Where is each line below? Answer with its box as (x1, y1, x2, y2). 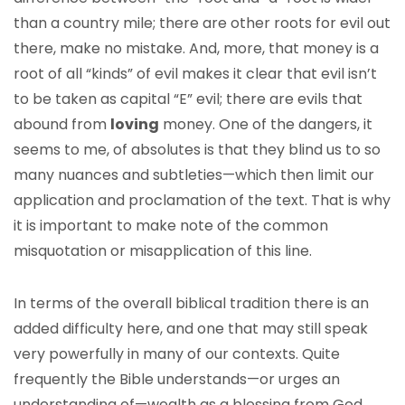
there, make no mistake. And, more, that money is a (14, 38, 379, 59)
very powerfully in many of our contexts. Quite (14, 344, 340, 364)
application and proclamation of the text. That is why (14, 190, 391, 211)
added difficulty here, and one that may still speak (14, 318, 368, 339)
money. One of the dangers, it (159, 114, 372, 135)
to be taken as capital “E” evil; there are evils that (14, 89, 363, 109)
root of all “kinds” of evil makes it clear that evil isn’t (14, 63, 377, 84)
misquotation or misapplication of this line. (14, 240, 312, 261)
